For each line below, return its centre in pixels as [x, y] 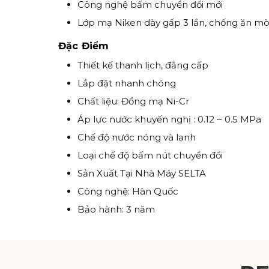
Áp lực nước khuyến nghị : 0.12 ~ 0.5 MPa [169, 119]
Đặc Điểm [84, 46]
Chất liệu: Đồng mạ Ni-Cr [133, 101]
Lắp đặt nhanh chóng [127, 83]
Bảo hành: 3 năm [116, 209]
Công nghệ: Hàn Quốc [128, 191]
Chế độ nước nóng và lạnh [137, 137]
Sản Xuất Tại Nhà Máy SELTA [142, 173]
